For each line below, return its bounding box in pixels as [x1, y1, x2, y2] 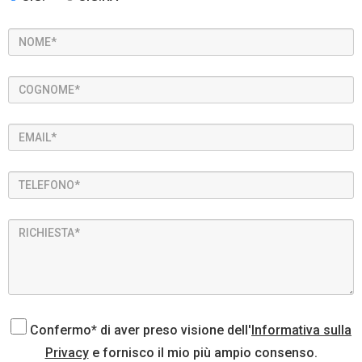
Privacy [44, 345, 89, 360]
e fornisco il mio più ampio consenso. [88, 345, 318, 360]
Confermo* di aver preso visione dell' [27, 322, 251, 338]
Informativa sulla [251, 322, 351, 338]
